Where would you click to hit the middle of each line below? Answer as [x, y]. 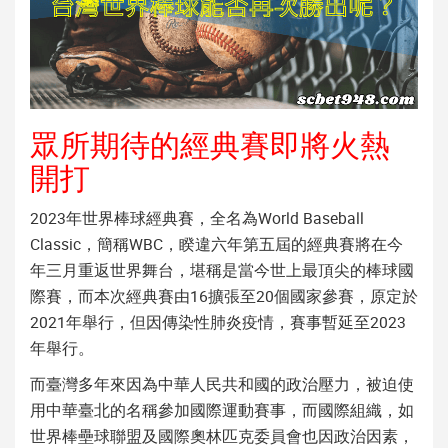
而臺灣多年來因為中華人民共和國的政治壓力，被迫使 [222, 383]
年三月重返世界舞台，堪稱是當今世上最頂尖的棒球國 [222, 269]
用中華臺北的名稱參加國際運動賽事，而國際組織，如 [222, 409]
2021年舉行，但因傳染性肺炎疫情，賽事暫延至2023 [218, 321]
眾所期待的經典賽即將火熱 [210, 144]
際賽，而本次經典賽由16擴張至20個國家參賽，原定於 [224, 295]
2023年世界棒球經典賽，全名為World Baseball [197, 217]
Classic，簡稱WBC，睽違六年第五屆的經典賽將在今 [216, 243]
